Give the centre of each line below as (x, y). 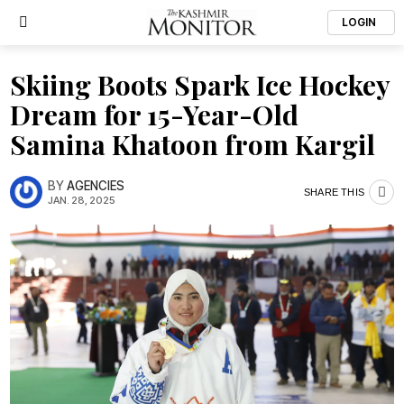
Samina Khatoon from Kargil (193, 144)
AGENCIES (96, 185)
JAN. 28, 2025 (82, 200)
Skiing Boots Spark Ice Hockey (200, 85)
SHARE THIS (334, 192)
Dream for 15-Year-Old (154, 115)
